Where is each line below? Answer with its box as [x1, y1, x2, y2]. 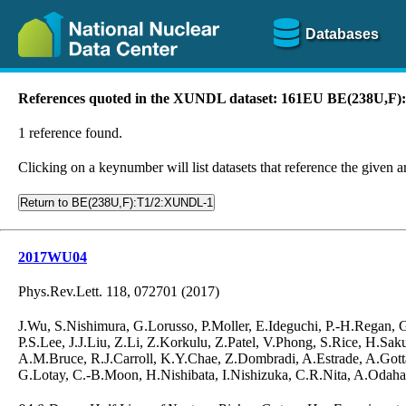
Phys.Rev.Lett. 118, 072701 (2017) [18, 284, 219, 299]
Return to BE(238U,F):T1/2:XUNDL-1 [20, 196, 213, 209]
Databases [304, 25, 379, 42]
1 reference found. [18, 125, 122, 140]
